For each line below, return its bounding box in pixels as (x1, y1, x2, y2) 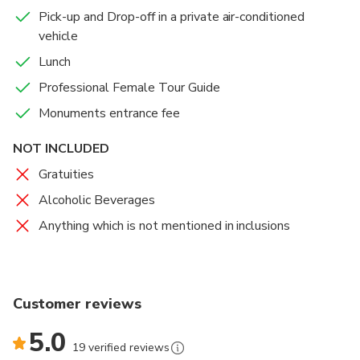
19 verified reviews (72, 340, 170, 356)
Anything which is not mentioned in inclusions (39, 217, 291, 235)
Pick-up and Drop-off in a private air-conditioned (39, 8, 305, 27)
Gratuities (39, 166, 94, 184)
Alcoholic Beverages (39, 191, 155, 210)
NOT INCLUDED (13, 140, 109, 158)
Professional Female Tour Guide (39, 79, 220, 97)
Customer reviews (13, 294, 141, 314)
